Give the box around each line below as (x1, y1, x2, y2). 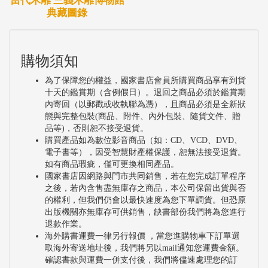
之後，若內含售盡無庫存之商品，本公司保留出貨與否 (45, 183, 246, 193)
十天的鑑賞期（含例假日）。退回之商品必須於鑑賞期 (45, 87, 246, 97)
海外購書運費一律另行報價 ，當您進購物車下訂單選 (45, 231, 240, 240)
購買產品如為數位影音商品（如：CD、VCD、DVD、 (45, 135, 242, 145)
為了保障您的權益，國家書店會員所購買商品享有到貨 (45, 75, 246, 85)
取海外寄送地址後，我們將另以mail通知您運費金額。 (45, 243, 244, 252)
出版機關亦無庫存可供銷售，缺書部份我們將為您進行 (45, 207, 246, 217)
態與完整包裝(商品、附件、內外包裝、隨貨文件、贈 (45, 111, 240, 121)
